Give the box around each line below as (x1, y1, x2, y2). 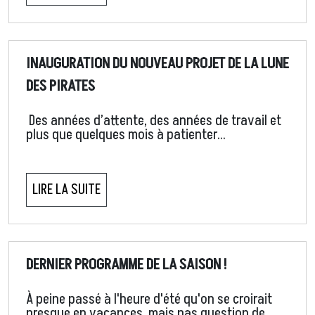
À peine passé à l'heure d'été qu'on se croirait (26, 290, 272, 310)
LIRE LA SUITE (32, 180, 101, 200)
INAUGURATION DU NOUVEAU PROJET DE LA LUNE (26, 53, 289, 75)
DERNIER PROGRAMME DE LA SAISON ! (26, 254, 226, 276)
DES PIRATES (26, 75, 95, 97)
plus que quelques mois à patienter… (26, 125, 226, 146)
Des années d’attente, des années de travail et (26, 111, 281, 131)
